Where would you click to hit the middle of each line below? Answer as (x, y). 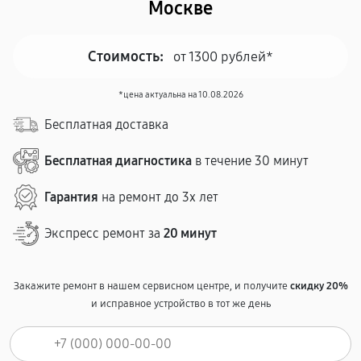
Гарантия (71, 197)
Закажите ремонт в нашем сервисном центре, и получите (151, 286)
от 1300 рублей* (223, 56)
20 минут (190, 233)
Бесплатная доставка (106, 124)
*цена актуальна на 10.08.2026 (180, 95)
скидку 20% (319, 286)
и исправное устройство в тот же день (180, 304)
